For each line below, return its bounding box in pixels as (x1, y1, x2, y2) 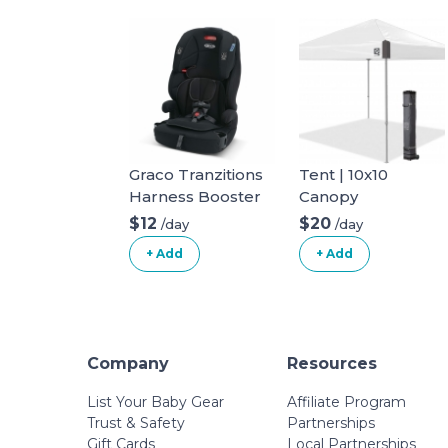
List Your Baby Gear (87, 393, 224, 411)
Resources (287, 354, 377, 373)
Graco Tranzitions (129, 165, 263, 184)
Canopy (299, 187, 358, 206)
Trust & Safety (87, 414, 185, 432)
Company (87, 354, 169, 373)
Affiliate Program (287, 393, 406, 411)
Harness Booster (129, 187, 261, 206)
